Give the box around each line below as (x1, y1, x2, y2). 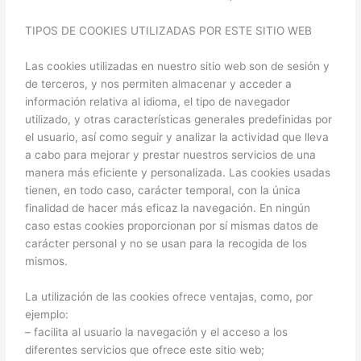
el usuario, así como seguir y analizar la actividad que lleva (25, 131, 330, 144)
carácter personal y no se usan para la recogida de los (25, 237, 308, 251)
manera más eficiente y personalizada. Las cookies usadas (25, 166, 331, 180)
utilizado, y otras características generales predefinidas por (25, 113, 333, 127)
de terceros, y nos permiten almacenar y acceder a (25, 77, 293, 91)
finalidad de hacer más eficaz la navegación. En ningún (25, 201, 311, 215)
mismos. (25, 255, 68, 268)
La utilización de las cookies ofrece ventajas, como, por (25, 290, 313, 304)
